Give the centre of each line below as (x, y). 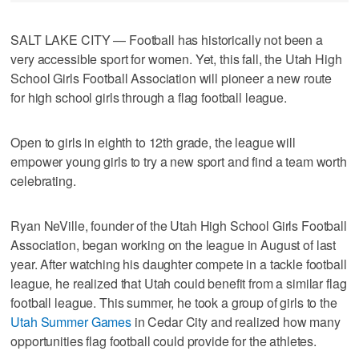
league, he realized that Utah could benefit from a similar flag (179, 283)
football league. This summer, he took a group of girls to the (174, 302)
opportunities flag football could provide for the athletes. (164, 341)
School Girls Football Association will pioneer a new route (171, 78)
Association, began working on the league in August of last (173, 244)
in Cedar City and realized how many (236, 321)
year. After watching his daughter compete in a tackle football (179, 264)
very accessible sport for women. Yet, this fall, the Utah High (176, 58)
